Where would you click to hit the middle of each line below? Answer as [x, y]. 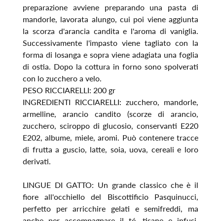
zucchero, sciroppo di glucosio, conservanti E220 [110, 125]
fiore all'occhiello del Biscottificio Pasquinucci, [110, 196]
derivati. [37, 161]
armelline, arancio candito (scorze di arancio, [110, 113]
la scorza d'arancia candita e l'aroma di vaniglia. [110, 31]
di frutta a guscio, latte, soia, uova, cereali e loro [110, 149]
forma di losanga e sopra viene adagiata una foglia [110, 54]
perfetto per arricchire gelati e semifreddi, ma [110, 208]
